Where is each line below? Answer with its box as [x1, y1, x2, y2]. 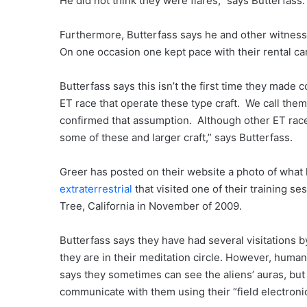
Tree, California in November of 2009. [60, 199, 242, 213]
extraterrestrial [60, 182, 132, 196]
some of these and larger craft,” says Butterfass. [60, 131, 293, 145]
